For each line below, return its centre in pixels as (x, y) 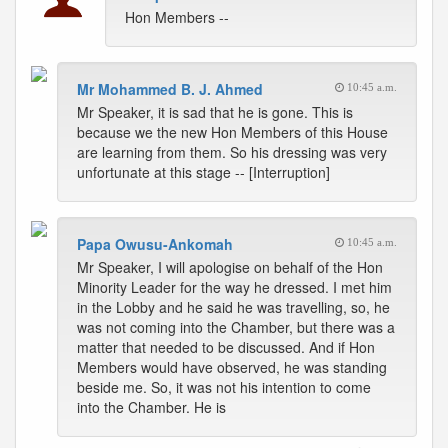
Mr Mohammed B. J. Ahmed (170, 89)
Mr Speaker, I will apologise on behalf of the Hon (230, 267)
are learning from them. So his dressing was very (232, 152)
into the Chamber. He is (151, 407)
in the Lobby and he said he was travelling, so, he (233, 307)
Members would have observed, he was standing (232, 367)
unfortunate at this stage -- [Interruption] (203, 172)
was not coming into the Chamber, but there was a (236, 327)
